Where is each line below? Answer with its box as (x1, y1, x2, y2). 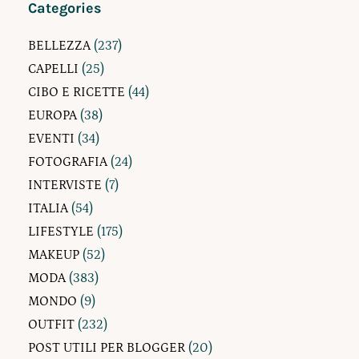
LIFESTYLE (28, 224, 94, 240)
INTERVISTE (28, 178, 102, 193)
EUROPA (28, 108, 77, 123)
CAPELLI (28, 62, 79, 77)
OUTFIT (28, 317, 75, 333)
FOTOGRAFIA (28, 155, 107, 170)
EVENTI (28, 131, 75, 147)
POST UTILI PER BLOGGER (28, 341, 185, 356)
